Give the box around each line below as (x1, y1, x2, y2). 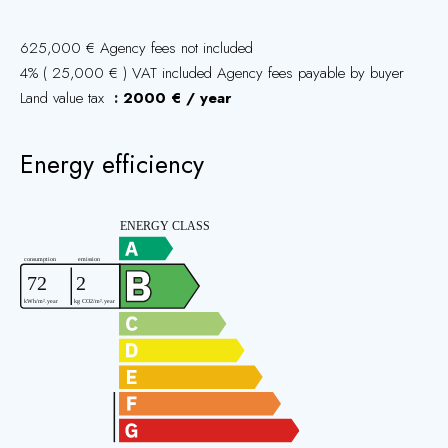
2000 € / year (123, 87, 231, 109)
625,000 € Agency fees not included (20, 37, 253, 59)
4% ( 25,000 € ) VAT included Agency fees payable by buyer (20, 62, 404, 84)
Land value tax (20, 87, 109, 109)
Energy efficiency (20, 146, 204, 182)
